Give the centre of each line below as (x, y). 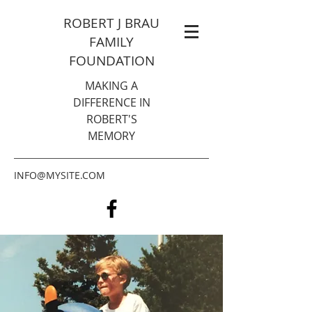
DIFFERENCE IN (111, 102)
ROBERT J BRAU (111, 23)
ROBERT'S (111, 119)
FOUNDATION (111, 61)
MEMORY (111, 136)
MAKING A (111, 86)
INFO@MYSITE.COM (60, 175)
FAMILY (111, 42)
